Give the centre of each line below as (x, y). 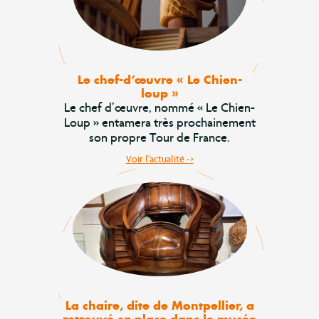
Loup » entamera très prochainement (159, 122)
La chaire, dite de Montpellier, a (159, 306)
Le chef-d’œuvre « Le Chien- (159, 79)
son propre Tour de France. (159, 137)
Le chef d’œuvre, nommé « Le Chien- (159, 107)
